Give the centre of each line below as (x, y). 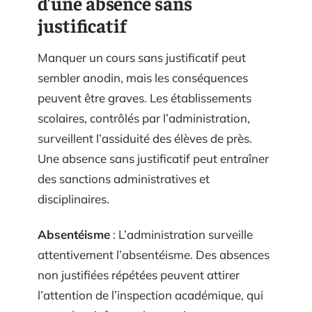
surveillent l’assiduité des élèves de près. (145, 138)
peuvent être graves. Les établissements (145, 97)
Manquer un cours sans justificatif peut (142, 57)
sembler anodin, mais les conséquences (143, 77)
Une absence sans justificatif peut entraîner (153, 158)
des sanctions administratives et (124, 178)
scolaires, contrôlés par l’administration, (144, 118)
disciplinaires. (73, 198)
